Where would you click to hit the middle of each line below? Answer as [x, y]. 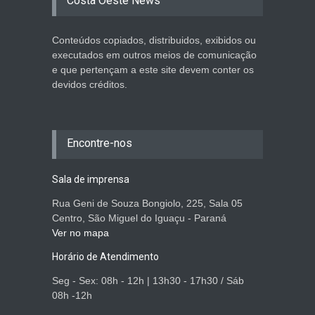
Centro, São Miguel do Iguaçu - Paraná [139, 218]
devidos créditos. [90, 84]
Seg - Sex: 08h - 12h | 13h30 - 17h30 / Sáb [148, 280]
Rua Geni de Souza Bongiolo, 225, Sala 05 [147, 203]
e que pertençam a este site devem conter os [153, 69]
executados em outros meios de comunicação [154, 54]
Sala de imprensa [91, 179]
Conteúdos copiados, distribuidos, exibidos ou [154, 40]
